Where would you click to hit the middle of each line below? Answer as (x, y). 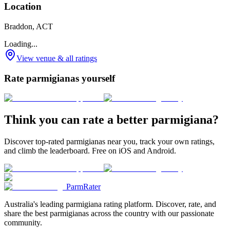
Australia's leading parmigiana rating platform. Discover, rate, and (110, 204)
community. (23, 223)
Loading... (21, 44)
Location (23, 7)
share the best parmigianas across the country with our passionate (109, 214)
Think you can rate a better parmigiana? (111, 120)
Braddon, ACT (28, 26)
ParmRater (83, 187)
